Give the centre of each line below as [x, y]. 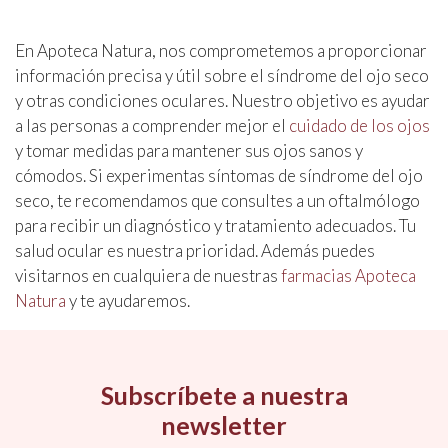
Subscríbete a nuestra [224, 395]
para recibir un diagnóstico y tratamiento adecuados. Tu [215, 226]
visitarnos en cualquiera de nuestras [148, 276]
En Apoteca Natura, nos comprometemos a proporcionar [221, 51]
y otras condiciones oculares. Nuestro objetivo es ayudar [222, 101]
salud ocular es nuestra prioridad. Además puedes [195, 251]
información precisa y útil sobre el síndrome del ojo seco [222, 76]
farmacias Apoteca [348, 276]
